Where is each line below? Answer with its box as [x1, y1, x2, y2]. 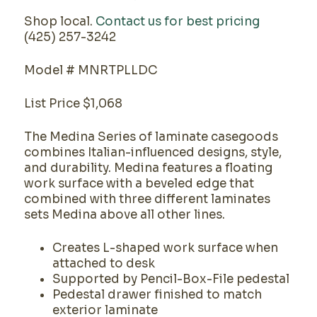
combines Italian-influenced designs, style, [23, 145, 282, 160]
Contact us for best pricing [95, 14, 260, 29]
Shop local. [23, 14, 96, 29]
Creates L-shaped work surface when [52, 241, 278, 255]
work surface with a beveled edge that [23, 176, 254, 191]
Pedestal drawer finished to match [52, 287, 262, 302]
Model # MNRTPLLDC [23, 63, 157, 78]
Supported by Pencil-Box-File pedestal [52, 272, 289, 287]
